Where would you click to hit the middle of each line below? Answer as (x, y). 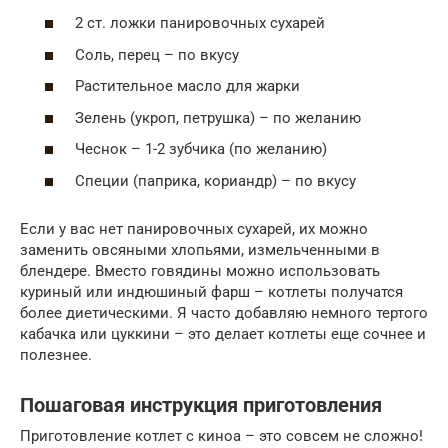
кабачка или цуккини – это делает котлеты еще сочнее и (223, 333)
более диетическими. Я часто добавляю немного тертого (224, 312)
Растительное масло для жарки (187, 86)
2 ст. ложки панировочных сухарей (200, 23)
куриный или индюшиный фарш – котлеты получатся (211, 291)
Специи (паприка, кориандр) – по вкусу (215, 180)
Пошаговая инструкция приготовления (201, 406)
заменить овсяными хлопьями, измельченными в (200, 249)
